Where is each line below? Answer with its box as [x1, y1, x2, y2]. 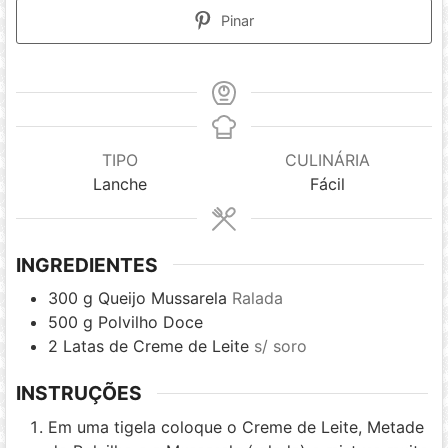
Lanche [93, 173, 148, 194]
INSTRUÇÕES [16, 381, 143, 406]
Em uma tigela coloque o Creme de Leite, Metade [48, 416, 425, 437]
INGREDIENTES [16, 252, 159, 277]
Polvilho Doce [98, 312, 204, 333]
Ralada [232, 288, 284, 309]
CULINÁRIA [285, 149, 371, 170]
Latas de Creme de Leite [63, 336, 250, 357]
